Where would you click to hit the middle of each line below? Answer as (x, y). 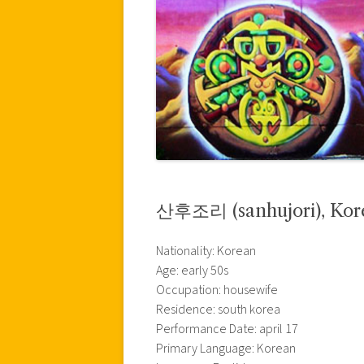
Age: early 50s (192, 270)
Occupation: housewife (217, 290)
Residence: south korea (218, 309)
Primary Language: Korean (226, 348)
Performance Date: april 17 (227, 329)
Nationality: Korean (206, 251)
